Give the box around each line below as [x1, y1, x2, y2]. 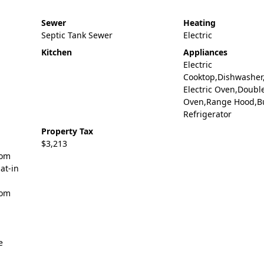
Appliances [183, 47, 227, 58]
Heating [183, 17, 216, 28]
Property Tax [41, 126, 93, 137]
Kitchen [41, 47, 72, 58]
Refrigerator [183, 108, 232, 120]
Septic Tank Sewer [41, 29, 113, 41]
